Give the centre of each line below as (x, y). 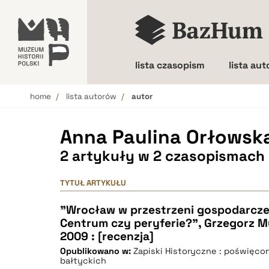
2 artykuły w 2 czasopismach (162, 156)
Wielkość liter (187, 107)
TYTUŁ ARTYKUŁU (93, 183)
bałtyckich (83, 261)
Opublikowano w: (97, 251)
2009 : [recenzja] (107, 236)
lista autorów (91, 96)
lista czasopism (170, 65)
